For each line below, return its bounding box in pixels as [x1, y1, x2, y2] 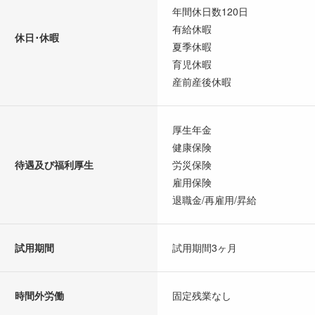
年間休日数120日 [172, 4, 248, 19]
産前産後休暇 [172, 75, 231, 89]
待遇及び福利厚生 [15, 157, 94, 172]
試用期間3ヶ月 [172, 240, 237, 255]
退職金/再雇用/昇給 [172, 193, 257, 207]
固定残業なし [172, 288, 231, 303]
